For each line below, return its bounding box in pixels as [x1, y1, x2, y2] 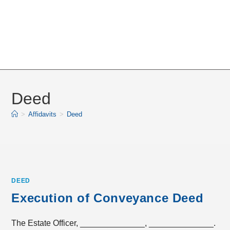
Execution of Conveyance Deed [11, 191, 204, 205]
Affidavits [28, 110, 57, 118]
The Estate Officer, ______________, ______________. [11, 219, 216, 227]
